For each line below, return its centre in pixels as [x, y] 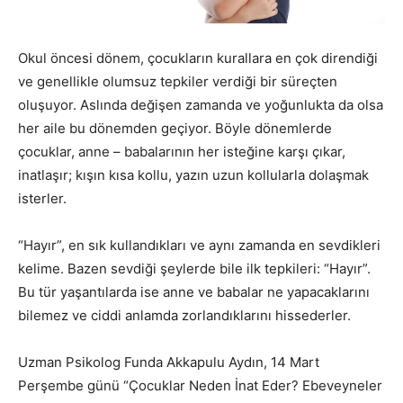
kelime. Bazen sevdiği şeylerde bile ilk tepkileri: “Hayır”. [194, 268]
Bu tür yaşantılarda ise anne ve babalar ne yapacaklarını [194, 291]
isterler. [42, 198]
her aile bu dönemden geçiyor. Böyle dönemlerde [175, 128]
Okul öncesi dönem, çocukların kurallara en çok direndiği [198, 58]
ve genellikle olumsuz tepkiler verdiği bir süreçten [178, 81]
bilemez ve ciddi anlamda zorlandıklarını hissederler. [184, 315]
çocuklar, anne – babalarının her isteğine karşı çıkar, [182, 151]
